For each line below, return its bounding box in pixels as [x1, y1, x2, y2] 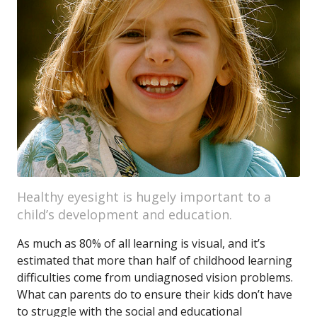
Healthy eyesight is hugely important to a [17, 188, 271, 205]
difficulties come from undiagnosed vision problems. [17, 270, 293, 285]
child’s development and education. [17, 206, 232, 223]
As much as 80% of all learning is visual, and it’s [17, 236, 265, 251]
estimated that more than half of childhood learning [17, 253, 292, 268]
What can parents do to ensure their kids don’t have [17, 287, 292, 302]
